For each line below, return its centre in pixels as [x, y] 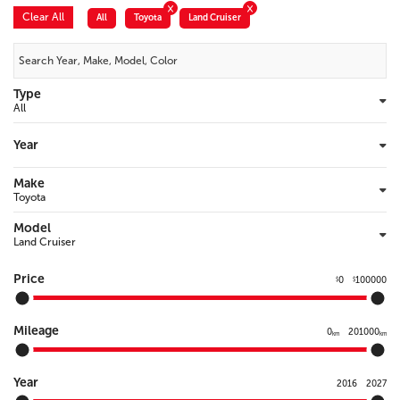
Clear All [43, 17]
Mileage [36, 331]
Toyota [148, 18]
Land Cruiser [215, 18]
